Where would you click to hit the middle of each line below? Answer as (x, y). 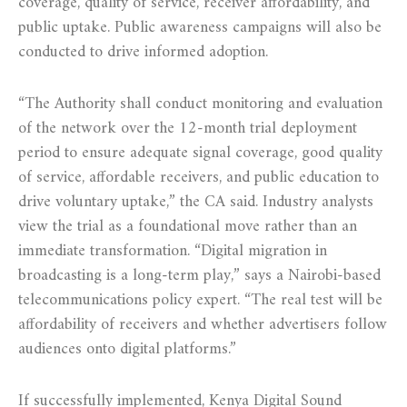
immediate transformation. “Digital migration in (173, 251)
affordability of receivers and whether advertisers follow (203, 324)
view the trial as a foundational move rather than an (188, 226)
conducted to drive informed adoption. (143, 52)
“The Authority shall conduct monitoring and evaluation (200, 104)
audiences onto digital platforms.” (127, 349)
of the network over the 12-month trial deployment (188, 128)
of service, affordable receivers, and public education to (199, 177)
